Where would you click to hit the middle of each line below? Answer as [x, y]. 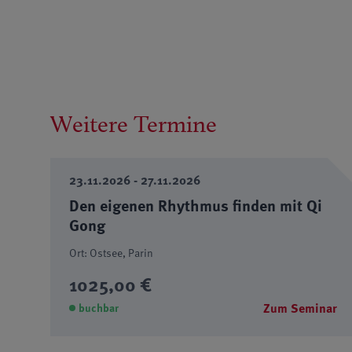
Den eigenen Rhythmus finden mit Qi [196, 205]
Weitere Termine [134, 125]
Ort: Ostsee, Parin [111, 253]
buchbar [99, 308]
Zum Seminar [301, 308]
